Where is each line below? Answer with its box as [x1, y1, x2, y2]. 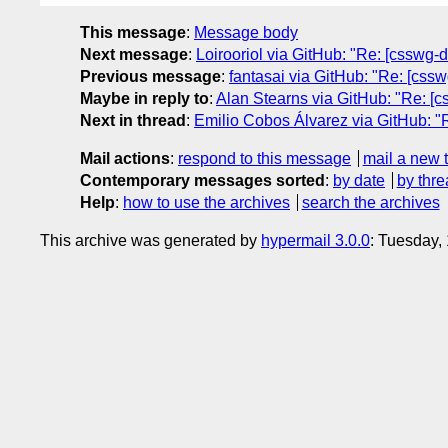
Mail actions [80, 149, 170, 167]
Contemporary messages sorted [80, 171, 325, 189]
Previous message [80, 67, 221, 85]
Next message [80, 45, 188, 63]
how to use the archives [123, 193, 290, 211]
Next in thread [80, 111, 186, 129]
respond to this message [178, 149, 351, 167]
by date [333, 171, 385, 189]
